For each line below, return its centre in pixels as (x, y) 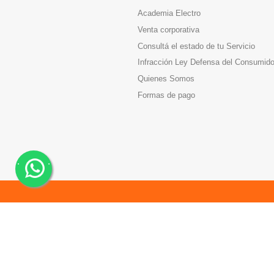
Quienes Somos (166, 79)
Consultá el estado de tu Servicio (196, 46)
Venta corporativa (168, 30)
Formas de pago (166, 95)
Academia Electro (169, 13)
